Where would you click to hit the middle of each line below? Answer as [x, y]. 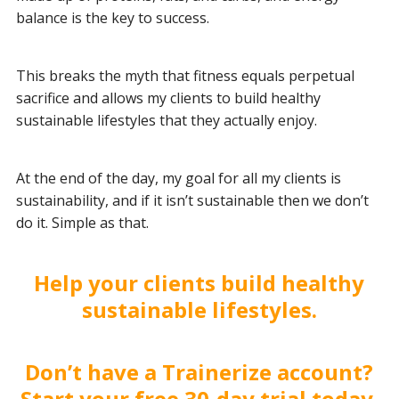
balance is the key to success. [112, 17]
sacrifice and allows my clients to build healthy [168, 98]
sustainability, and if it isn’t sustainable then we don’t [192, 200]
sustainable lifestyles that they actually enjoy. [166, 120]
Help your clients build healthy [199, 282]
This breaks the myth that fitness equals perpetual [185, 75]
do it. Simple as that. [82, 222]
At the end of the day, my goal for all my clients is [178, 178]
